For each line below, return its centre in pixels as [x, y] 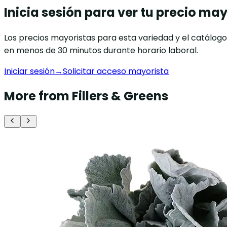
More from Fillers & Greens [86, 96]
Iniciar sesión [29, 71]
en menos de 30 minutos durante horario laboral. [101, 50]
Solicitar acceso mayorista [116, 71]
